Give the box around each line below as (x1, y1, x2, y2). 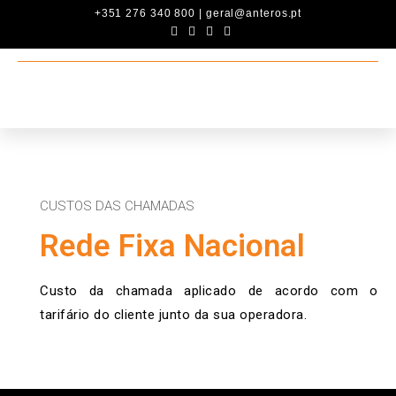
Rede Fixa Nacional (40, 228, 305, 264)
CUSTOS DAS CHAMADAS (40, 198, 194, 214)
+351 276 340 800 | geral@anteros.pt (94, 7, 302, 19)
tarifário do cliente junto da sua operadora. (40, 307, 307, 323)
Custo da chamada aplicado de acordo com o (40, 283, 378, 299)
